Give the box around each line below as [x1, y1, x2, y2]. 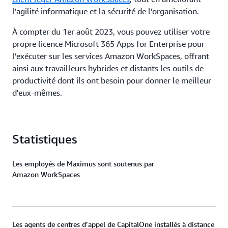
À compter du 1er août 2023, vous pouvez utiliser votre [12, 26, 210, 37]
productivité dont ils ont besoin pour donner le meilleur [12, 75, 211, 85]
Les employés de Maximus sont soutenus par [12, 159, 154, 168]
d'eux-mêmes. [12, 88, 62, 98]
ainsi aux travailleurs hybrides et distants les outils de [12, 63, 204, 73]
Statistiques [12, 132, 77, 146]
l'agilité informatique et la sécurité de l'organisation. [12, 6, 199, 16]
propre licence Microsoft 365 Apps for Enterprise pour [12, 39, 205, 49]
